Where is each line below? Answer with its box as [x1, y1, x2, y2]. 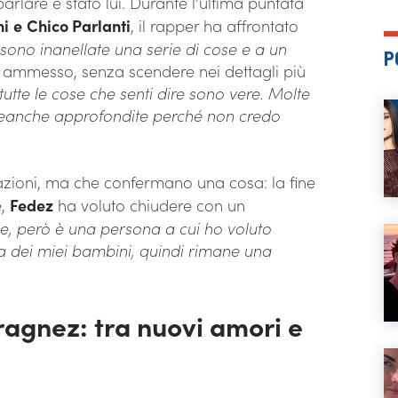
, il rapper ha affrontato [131, 14, 298, 37]
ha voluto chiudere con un [53, 194, 245, 217]
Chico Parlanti [27, 14, 131, 37]
